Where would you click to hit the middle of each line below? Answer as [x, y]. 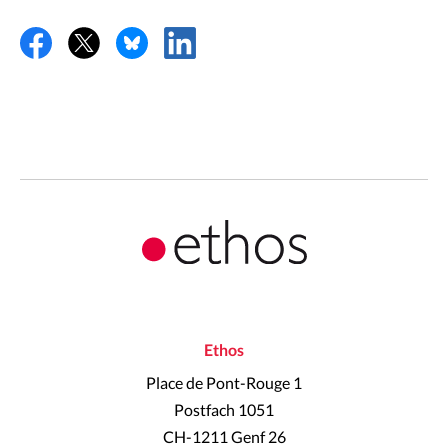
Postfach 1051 [224, 410]
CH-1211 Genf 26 [224, 437]
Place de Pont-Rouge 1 [224, 383]
